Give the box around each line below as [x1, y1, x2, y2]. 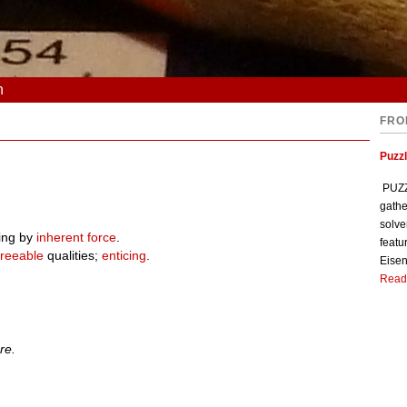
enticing [102, 248, 147, 263]
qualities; [44, 248, 103, 263]
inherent [36, 230, 84, 245]
